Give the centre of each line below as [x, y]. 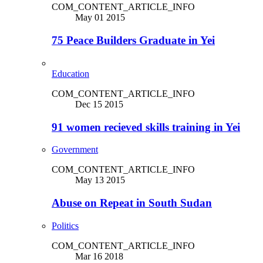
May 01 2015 [100, 18]
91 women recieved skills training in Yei [146, 127]
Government [75, 150]
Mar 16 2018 [99, 256]
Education [70, 73]
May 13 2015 [100, 180]
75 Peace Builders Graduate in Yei [133, 41]
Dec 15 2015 [99, 104]
